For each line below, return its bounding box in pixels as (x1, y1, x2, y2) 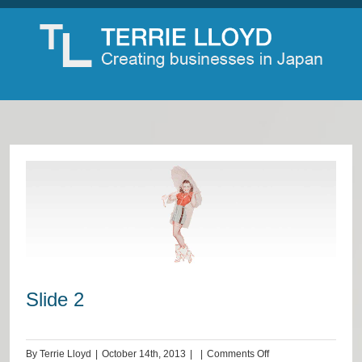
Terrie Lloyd (40, 347, 91, 360)
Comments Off (207, 347, 269, 360)
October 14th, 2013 (102, 347, 186, 360)
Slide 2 (26, 288, 84, 310)
